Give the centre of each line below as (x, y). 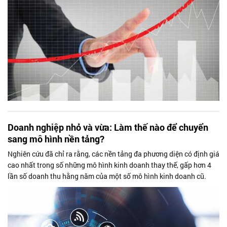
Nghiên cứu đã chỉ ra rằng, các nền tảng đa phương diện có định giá (113, 154)
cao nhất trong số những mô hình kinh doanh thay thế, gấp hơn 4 (109, 165)
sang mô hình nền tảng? (56, 139)
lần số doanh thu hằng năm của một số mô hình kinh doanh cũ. (107, 176)
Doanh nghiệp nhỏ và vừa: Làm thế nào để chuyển (108, 127)
